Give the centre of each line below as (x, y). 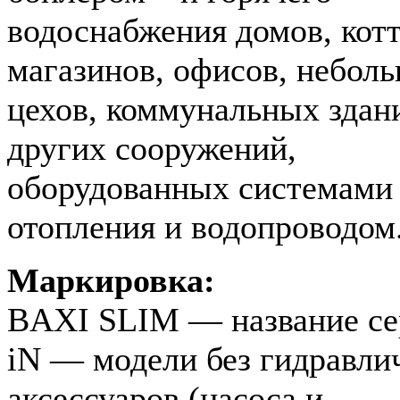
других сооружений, (152, 148)
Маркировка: (111, 280)
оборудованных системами (200, 187)
